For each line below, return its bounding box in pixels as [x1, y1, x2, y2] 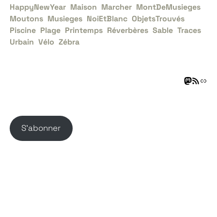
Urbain [10, 37, 34, 47]
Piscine [10, 25, 36, 36]
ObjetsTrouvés [132, 14, 185, 24]
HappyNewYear [10, 2, 66, 13]
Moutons [10, 14, 43, 24]
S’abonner [21, 123, 61, 134]
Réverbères [107, 25, 148, 36]
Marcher [101, 2, 132, 13]
